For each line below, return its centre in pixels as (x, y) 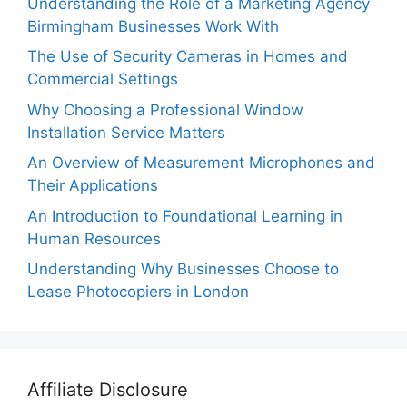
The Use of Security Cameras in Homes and (188, 57)
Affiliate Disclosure (108, 390)
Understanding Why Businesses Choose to (183, 269)
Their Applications (93, 186)
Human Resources (94, 238)
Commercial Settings (103, 79)
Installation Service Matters (126, 132)
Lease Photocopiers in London (138, 292)
